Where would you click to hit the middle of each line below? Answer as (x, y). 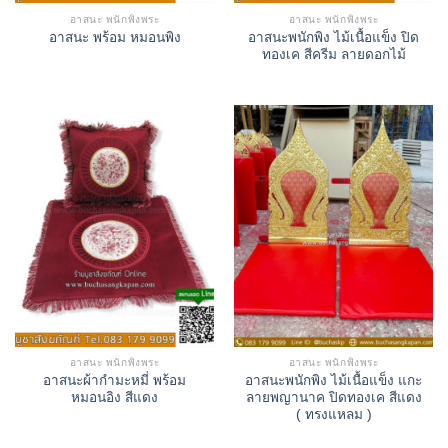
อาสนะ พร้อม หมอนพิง (114, 38)
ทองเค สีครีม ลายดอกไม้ (333, 54)
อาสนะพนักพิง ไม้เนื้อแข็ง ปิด (333, 37)
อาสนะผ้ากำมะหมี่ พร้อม (114, 381)
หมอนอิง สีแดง (114, 398)
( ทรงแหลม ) (333, 415)
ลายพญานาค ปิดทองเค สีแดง (333, 398)
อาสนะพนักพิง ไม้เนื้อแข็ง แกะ (333, 381)
